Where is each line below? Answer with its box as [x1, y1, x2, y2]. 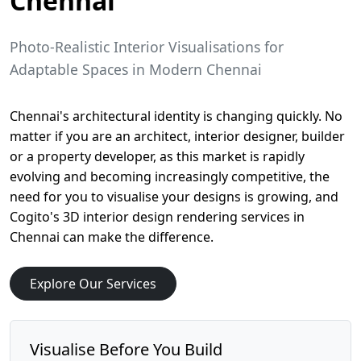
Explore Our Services [30, 275, 156, 293]
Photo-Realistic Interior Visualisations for [10, 37, 284, 56]
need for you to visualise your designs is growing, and [10, 188, 338, 205]
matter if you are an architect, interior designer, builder [10, 127, 345, 145]
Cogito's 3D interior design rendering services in [10, 208, 305, 226]
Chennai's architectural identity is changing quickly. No [10, 107, 342, 125]
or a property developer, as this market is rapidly [10, 147, 305, 165]
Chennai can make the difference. [10, 228, 214, 246]
